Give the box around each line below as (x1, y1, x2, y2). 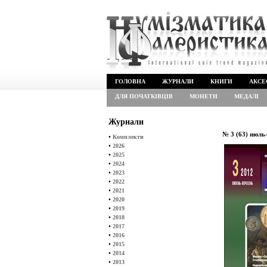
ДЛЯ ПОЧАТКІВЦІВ (115, 93, 173, 100)
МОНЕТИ (190, 93, 218, 100)
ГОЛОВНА (115, 78, 145, 85)
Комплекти (113, 133, 144, 140)
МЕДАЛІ (234, 93, 259, 100)
